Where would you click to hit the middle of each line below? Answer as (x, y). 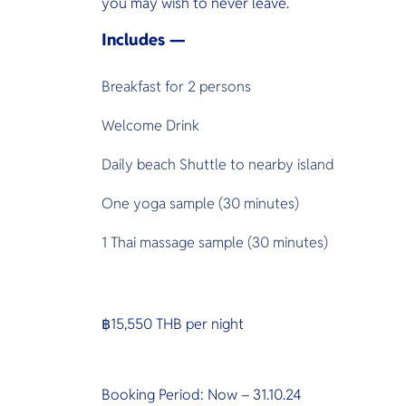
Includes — (144, 39)
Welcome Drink (150, 126)
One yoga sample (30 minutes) (202, 203)
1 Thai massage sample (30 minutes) (215, 242)
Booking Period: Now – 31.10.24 (201, 395)
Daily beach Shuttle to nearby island (218, 164)
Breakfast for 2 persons (178, 87)
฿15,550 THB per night (173, 324)
